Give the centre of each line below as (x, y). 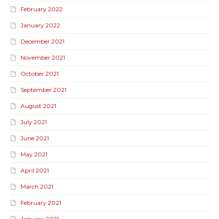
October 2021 (40, 74)
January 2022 (41, 25)
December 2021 (43, 42)
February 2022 (42, 9)
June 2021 (35, 138)
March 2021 (37, 187)
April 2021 (35, 171)
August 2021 (39, 106)
